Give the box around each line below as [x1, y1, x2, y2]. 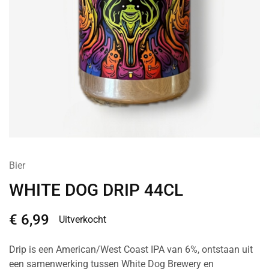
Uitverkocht [59, 214, 106, 226]
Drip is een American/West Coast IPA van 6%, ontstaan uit [9, 244, 253, 256]
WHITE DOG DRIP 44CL [9, 180, 183, 201]
